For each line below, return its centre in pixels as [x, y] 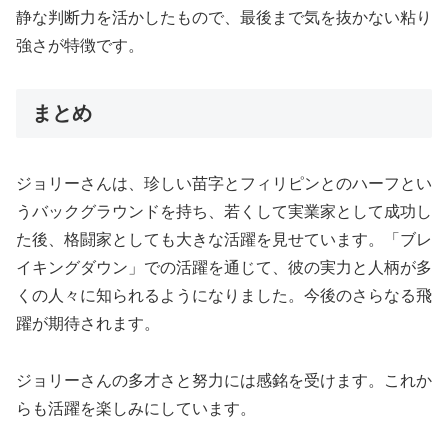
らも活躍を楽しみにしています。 [136, 408]
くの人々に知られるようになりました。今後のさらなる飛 [224, 296]
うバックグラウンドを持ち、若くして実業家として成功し [224, 212]
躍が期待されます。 [88, 324]
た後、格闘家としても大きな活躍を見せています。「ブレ [224, 240]
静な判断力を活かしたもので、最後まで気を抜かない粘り [224, 17]
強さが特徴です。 [80, 45]
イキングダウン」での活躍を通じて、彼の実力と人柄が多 [224, 268]
